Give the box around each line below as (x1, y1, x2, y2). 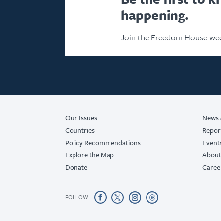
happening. (120, 5, 189, 24)
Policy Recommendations (65, 137, 141, 147)
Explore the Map (65, 149, 114, 160)
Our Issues (65, 112, 97, 123)
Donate (65, 162, 87, 172)
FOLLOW (65, 193, 88, 201)
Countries (65, 125, 95, 135)
